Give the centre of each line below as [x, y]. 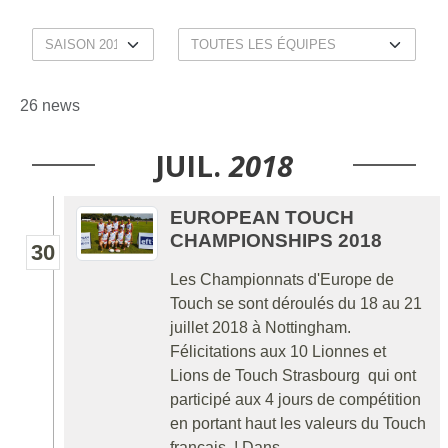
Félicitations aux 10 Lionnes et [278, 351]
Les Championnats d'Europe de [282, 279]
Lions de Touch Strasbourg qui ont [293, 375]
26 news [50, 105]
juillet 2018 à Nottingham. [260, 327]
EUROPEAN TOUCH [262, 217]
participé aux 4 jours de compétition [295, 399]
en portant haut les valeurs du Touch [298, 423]
